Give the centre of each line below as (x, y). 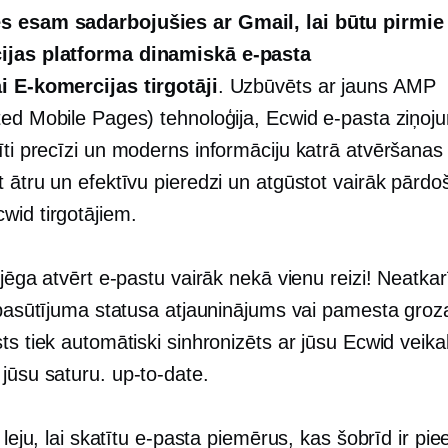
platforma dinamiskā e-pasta (173, 54)
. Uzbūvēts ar (279, 86)
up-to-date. (160, 374)
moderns (150, 150)
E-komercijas (75, 86)
